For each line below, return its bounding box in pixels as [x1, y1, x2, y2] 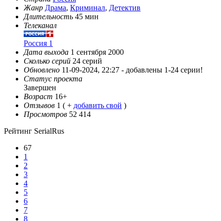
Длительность [24, 12, 73, 21]
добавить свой [74, 101, 122, 110]
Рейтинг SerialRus [4, 127, 64, 136]
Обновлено [24, 66, 60, 74]
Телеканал [24, 21, 57, 30]
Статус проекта [24, 74, 82, 83]
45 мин [75, 12, 99, 21]
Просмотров [24, 110, 67, 119]
